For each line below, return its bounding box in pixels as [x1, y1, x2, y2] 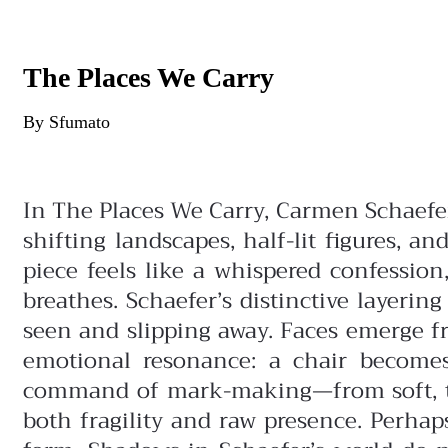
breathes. [23, 282, 127, 320]
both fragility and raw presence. [23, 402, 371, 440]
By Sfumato [23, 112, 110, 132]
